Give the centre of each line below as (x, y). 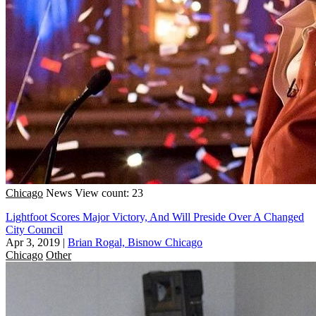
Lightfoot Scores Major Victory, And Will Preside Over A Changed (155, 217)
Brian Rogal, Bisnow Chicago (135, 242)
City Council (34, 229)
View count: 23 (109, 193)
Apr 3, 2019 (33, 242)
